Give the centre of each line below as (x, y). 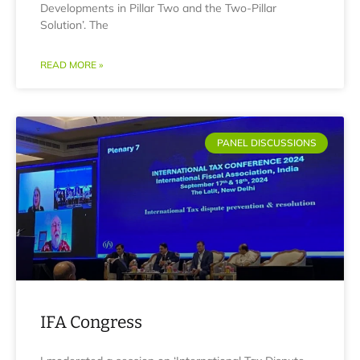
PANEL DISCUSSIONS (266, 143)
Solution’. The (74, 25)
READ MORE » (72, 65)
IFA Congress (91, 322)
